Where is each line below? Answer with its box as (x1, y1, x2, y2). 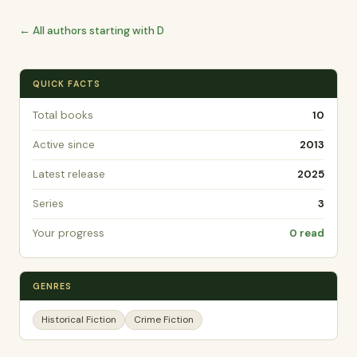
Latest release (33, 167, 105, 181)
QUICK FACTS (33, 78, 100, 89)
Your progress (33, 226, 104, 240)
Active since (33, 138, 95, 151)
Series (33, 197, 64, 210)
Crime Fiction (134, 313, 194, 326)
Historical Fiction (41, 313, 116, 326)
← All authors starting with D (19, 24, 164, 37)
